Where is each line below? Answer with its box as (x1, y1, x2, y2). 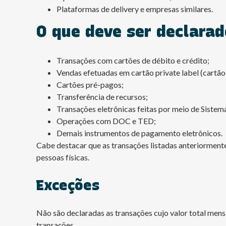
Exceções (36, 177, 99, 194)
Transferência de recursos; (56, 92, 148, 101)
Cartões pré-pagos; (56, 80, 124, 89)
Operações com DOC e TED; (56, 116, 156, 126)
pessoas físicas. (36, 152, 89, 162)
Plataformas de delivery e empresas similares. (56, 4, 213, 14)
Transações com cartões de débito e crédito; (56, 55, 209, 65)
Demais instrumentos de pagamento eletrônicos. (56, 128, 222, 138)
